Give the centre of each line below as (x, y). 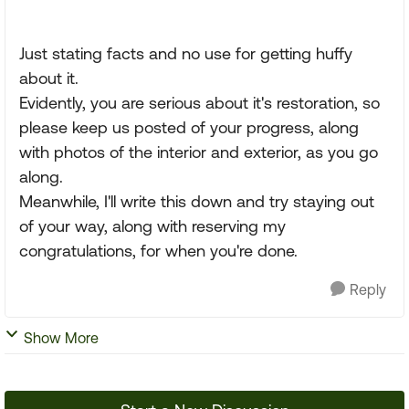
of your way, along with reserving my (152, 226)
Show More (61, 338)
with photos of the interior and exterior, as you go (199, 152)
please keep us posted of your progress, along (189, 127)
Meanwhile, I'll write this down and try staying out (197, 201)
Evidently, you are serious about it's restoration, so (199, 103)
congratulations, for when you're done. (158, 251)
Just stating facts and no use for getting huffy (186, 53)
